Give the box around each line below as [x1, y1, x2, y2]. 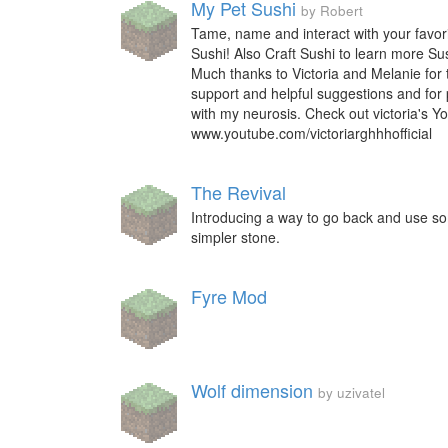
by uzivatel [318, 383, 385, 402]
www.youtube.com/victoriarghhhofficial [191, 123, 432, 143]
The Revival [191, 179, 286, 205]
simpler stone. [191, 227, 280, 247]
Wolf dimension [191, 377, 313, 403]
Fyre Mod [191, 283, 267, 309]
